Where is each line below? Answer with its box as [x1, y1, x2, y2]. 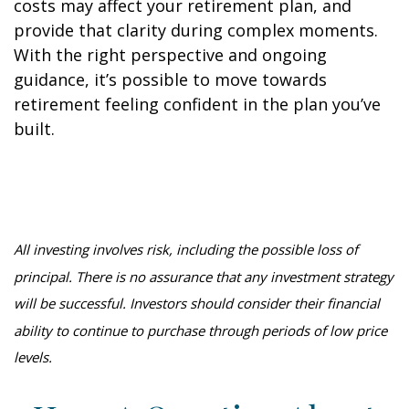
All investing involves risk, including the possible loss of [14, 239, 358, 258]
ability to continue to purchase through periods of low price [14, 320, 387, 340]
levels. [14, 347, 52, 366]
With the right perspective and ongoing [14, 44, 327, 66]
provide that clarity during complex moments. [14, 19, 378, 41]
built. [14, 118, 64, 140]
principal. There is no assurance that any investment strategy [14, 267, 393, 286]
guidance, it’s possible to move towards [14, 68, 327, 90]
